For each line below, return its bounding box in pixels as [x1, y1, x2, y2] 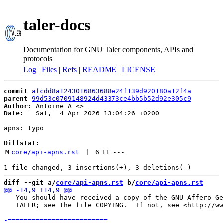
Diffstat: [4, 139, 40, 147]
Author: [4, 102, 32, 110]
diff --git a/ [4, 179, 56, 186]
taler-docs [23, 16, 90, 34]
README [82, 65, 116, 74]
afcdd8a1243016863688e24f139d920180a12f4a [32, 87, 191, 95]
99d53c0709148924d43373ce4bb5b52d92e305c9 [32, 95, 191, 102]
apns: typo [4, 124, 44, 132]
